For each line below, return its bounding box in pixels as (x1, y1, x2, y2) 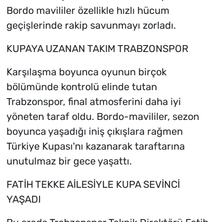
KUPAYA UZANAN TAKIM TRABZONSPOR (6, 43, 188, 55)
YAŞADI (6, 193, 41, 206)
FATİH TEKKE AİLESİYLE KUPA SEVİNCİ (6, 178, 180, 191)
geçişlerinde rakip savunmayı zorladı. (6, 19, 176, 32)
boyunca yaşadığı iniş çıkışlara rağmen (6, 125, 183, 138)
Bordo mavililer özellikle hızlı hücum (6, 4, 169, 17)
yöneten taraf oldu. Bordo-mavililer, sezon (6, 111, 199, 123)
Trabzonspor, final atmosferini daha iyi (6, 96, 181, 108)
